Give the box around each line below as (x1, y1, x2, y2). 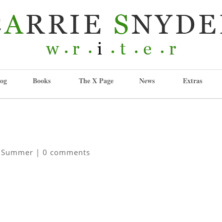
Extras (183, 75, 202, 86)
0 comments (43, 147, 91, 157)
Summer (1, 147, 34, 157)
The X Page (79, 75, 113, 86)
